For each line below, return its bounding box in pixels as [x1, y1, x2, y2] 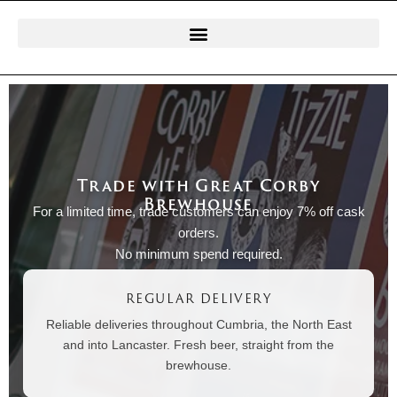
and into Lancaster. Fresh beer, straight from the [63, 337, 334, 352]
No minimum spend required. [114, 245, 283, 261]
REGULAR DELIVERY [126, 288, 271, 307]
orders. [178, 224, 219, 240]
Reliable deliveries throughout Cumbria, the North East [45, 316, 352, 331]
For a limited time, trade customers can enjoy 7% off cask [32, 203, 365, 219]
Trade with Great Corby [77, 173, 320, 198]
